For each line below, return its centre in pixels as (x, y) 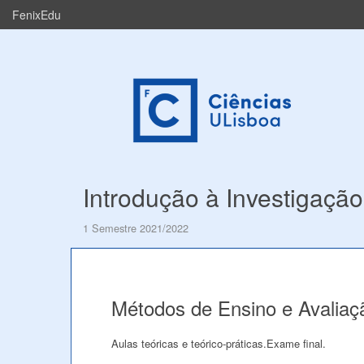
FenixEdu (37, 15)
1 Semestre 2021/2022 (136, 228)
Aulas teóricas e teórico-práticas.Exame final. (219, 343)
